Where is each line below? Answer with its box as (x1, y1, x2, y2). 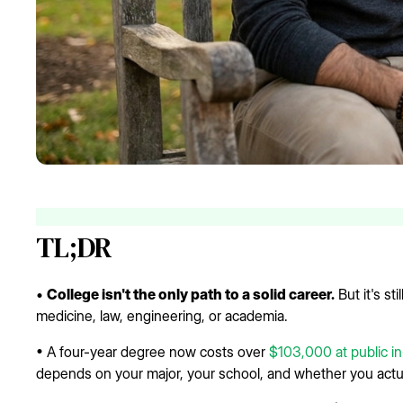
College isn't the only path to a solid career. (47, 285, 335, 304)
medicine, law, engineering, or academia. (36, 307, 288, 326)
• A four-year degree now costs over (36, 343, 269, 362)
